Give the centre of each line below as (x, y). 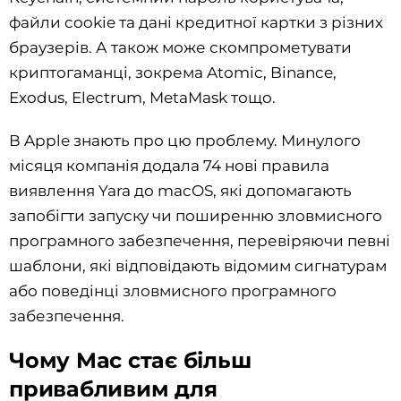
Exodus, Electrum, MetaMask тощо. (142, 97)
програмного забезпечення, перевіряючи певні (200, 240)
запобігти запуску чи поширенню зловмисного (196, 215)
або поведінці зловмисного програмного (173, 290)
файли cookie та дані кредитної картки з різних (196, 22)
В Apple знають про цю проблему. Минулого (185, 140)
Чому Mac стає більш (130, 360)
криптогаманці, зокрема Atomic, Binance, (173, 72)
